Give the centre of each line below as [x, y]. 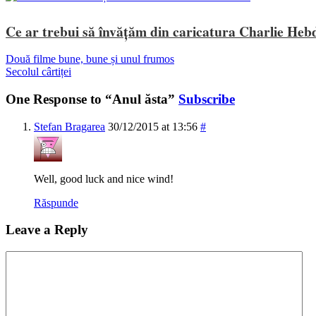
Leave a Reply [47, 230]
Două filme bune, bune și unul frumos [90, 59]
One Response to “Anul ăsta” [92, 99]
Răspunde [56, 202]
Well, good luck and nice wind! [104, 178]
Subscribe [207, 99]
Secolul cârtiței [38, 72]
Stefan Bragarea [69, 126]
